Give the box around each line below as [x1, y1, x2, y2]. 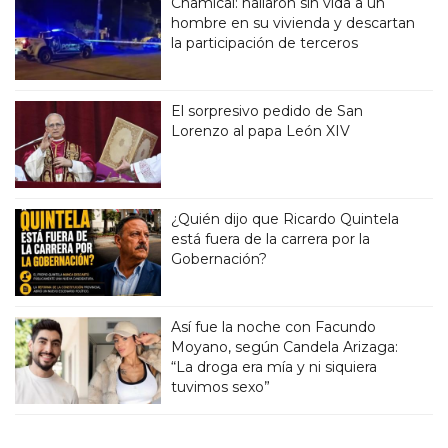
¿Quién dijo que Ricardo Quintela [171, 210, 400, 229]
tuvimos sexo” [171, 378, 271, 397]
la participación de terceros [171, 34, 359, 53]
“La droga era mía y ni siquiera [171, 358, 378, 377]
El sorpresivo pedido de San [171, 102, 364, 121]
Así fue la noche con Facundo [171, 318, 377, 337]
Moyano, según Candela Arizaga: [171, 338, 399, 357]
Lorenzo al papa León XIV [171, 122, 351, 141]
